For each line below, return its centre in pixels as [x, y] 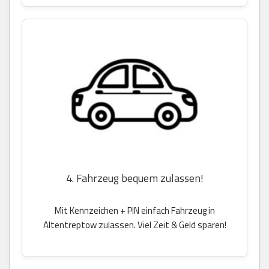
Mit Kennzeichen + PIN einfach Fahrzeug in [134, 210]
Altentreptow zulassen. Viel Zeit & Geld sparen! [134, 225]
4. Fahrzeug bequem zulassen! [134, 178]
